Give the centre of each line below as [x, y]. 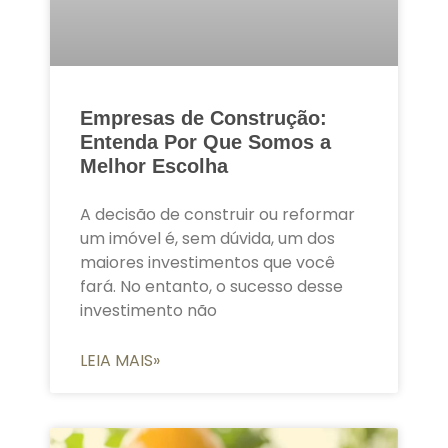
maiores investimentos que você [207, 263]
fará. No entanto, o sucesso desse [211, 287]
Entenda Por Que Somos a [205, 142]
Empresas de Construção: [203, 118]
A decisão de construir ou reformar [217, 215]
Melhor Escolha [154, 166]
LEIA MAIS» [120, 361]
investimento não [148, 311]
